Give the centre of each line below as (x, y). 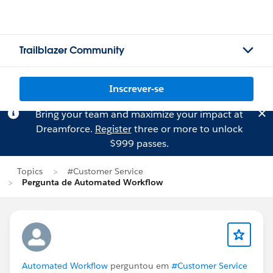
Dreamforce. (65, 129)
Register (113, 129)
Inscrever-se (136, 89)
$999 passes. (139, 144)
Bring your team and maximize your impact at (139, 114)
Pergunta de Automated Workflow (92, 182)
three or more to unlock (187, 129)
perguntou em (140, 266)
